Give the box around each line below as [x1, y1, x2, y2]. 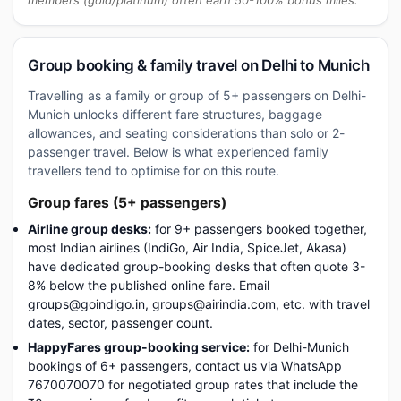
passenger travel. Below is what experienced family [28, 144, 328, 159]
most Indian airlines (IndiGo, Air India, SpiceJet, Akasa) [28, 240, 346, 255]
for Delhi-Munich [250, 339, 349, 354]
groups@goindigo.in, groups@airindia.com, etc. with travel [28, 296, 370, 311]
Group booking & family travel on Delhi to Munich [28, 56, 370, 74]
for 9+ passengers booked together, [151, 221, 367, 236]
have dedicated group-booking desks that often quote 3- [28, 259, 365, 274]
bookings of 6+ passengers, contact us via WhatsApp [28, 358, 342, 373]
